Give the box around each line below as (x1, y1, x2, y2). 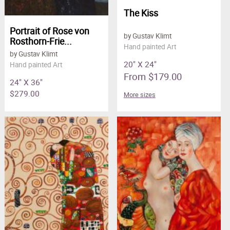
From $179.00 (123, 70, 182, 83)
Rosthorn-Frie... (9, 35, 72, 48)
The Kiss (123, 7, 158, 20)
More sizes (123, 90, 156, 100)
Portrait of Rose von (9, 25, 89, 37)
